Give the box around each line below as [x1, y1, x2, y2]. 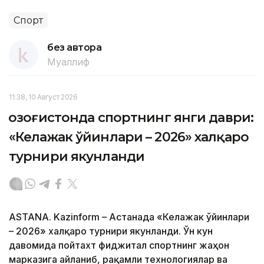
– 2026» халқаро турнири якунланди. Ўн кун [9, 225, 213, 237]
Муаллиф [47, 55, 90, 68]
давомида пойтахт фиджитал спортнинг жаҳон [9, 239, 229, 251]
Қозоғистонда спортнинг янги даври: [9, 109, 254, 126]
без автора [47, 41, 102, 53]
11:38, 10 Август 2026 [9, 92, 78, 101]
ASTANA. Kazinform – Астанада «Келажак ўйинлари [9, 210, 249, 223]
